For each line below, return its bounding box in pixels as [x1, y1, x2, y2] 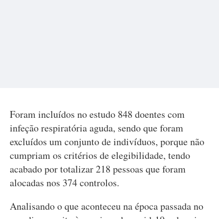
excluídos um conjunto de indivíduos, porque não [10, 135, 204, 148]
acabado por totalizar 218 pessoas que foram [10, 162, 186, 175]
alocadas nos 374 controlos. [10, 176, 119, 189]
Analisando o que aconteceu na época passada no [10, 199, 203, 213]
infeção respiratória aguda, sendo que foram [10, 121, 183, 134]
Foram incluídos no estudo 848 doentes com [10, 108, 185, 121]
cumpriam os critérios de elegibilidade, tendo [10, 149, 190, 162]
